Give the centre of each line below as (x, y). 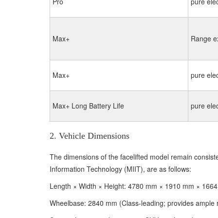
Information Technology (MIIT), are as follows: (120, 169)
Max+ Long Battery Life (88, 106)
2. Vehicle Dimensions (90, 136)
